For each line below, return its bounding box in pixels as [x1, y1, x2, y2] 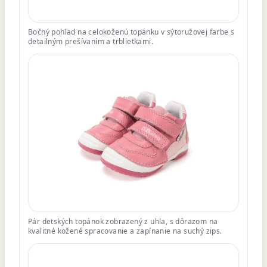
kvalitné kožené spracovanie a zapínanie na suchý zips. [28, 225, 222, 236]
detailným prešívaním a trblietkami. [28, 36, 153, 46]
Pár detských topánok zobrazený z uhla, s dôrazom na [28, 216, 218, 226]
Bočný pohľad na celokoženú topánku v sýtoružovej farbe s [28, 26, 235, 37]
